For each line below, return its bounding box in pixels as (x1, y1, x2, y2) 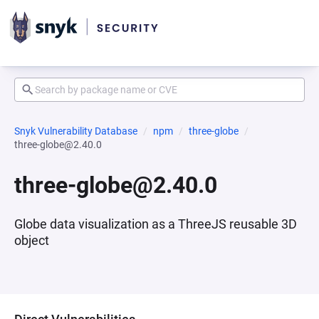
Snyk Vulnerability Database (14, 125, 137, 137)
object (14, 233, 49, 248)
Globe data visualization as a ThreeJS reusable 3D (14, 216, 297, 231)
